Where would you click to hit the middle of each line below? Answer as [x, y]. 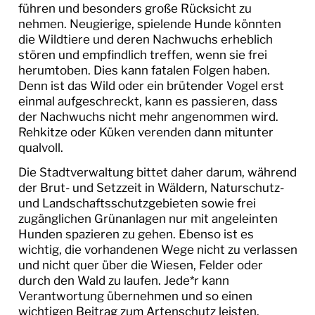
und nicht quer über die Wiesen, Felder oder [140, 265]
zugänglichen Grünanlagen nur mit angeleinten [148, 219]
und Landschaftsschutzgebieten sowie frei [137, 204]
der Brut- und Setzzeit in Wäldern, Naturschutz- [151, 188]
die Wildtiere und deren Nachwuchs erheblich [145, 39]
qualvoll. [40, 147]
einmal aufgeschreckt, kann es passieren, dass [148, 101]
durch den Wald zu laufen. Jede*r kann [123, 281]
